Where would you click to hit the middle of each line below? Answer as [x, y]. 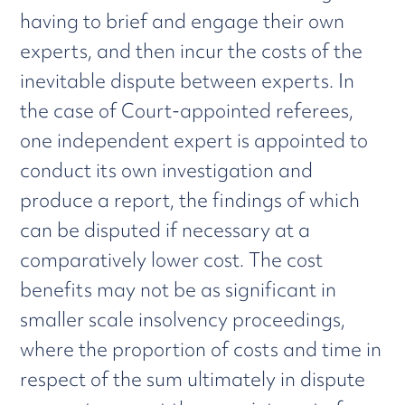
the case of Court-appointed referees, [187, 111]
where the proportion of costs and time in [201, 349]
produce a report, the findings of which [190, 200]
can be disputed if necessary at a [165, 230]
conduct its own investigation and [167, 170]
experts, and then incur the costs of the [192, 51]
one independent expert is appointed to [194, 141]
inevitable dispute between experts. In [188, 81]
